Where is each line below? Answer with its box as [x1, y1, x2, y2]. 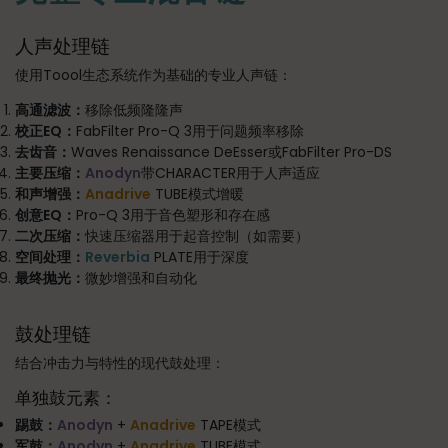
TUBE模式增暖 [151, 183, 244, 204]
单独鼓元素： [15, 385, 117, 410]
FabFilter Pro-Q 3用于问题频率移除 [76, 120, 304, 141]
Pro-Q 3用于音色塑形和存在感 [76, 204, 270, 225]
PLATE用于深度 [150, 246, 249, 267]
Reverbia [85, 246, 150, 267]
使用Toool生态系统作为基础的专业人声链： [15, 64, 292, 85]
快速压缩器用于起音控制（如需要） [85, 225, 309, 246]
